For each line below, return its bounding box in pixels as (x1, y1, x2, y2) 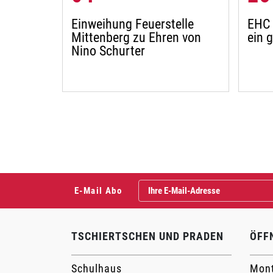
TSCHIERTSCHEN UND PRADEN (71, 230, 224, 243)
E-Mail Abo (74, 185, 122, 196)
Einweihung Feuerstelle (71, 16, 194, 32)
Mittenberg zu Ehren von (71, 30, 201, 45)
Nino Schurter (71, 43, 145, 58)
